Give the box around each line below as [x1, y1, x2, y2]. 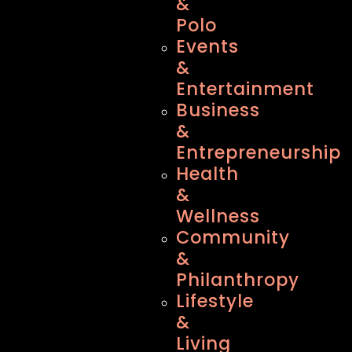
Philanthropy [176, 266, 300, 292]
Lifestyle [176, 288, 255, 313]
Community [176, 224, 291, 250]
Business [176, 97, 261, 123]
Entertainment [176, 75, 315, 101]
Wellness [176, 203, 261, 229]
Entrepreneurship [176, 139, 342, 165]
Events [176, 33, 240, 59]
